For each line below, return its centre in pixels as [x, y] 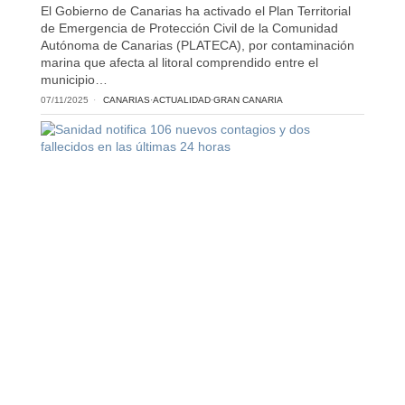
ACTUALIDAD [181, 99]
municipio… [74, 79]
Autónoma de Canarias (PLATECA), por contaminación [197, 45]
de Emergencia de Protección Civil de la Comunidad [189, 28]
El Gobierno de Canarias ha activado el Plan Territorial [195, 10]
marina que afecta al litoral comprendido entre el [179, 62]
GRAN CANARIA [248, 99]
